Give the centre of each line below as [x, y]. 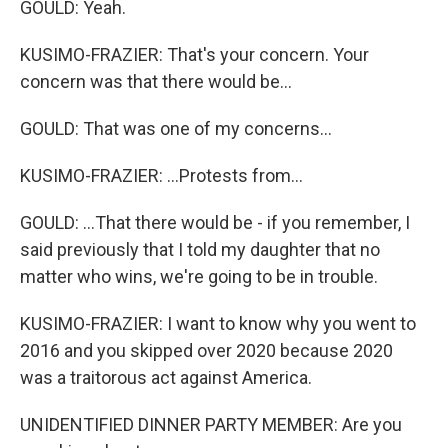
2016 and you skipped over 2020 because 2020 [206, 350]
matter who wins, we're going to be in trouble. [199, 276]
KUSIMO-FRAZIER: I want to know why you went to [218, 323]
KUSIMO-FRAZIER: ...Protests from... [161, 175]
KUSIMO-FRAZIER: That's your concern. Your [194, 54]
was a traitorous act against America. [166, 377]
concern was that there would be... [156, 81]
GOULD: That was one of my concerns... [176, 128]
